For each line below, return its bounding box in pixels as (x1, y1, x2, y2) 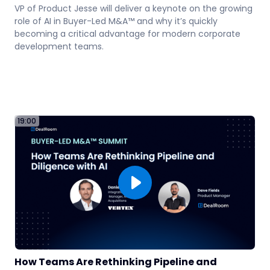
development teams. (14, 40, 104, 53)
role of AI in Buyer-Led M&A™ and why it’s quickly (14, 15, 218, 28)
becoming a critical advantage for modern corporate (14, 28, 240, 40)
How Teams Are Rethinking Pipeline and (14, 254, 217, 269)
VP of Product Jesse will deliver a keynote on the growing (14, 2, 253, 15)
